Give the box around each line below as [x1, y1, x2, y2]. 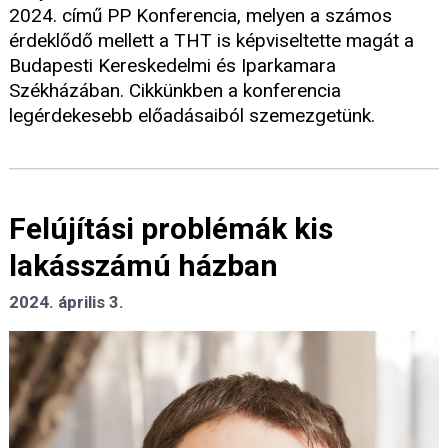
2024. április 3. [9, 292, 124, 313]
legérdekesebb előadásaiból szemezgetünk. [9, 104, 375, 128]
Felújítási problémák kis [9, 211, 333, 247]
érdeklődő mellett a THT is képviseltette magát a [9, 29, 414, 53]
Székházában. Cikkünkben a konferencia [9, 79, 341, 103]
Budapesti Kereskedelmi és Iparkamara [9, 54, 336, 78]
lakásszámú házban [9, 248, 278, 284]
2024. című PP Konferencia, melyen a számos [9, 4, 392, 28]
